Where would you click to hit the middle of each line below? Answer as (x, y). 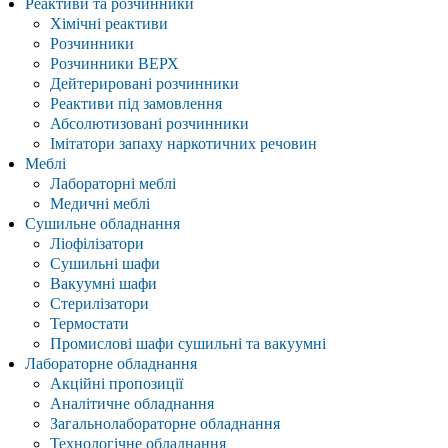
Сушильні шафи (105, 263)
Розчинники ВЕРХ (114, 63)
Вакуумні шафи (103, 283)
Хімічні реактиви (109, 23)
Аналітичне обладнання (132, 403)
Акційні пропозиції (116, 383)
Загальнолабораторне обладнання (165, 423)
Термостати (89, 323)
